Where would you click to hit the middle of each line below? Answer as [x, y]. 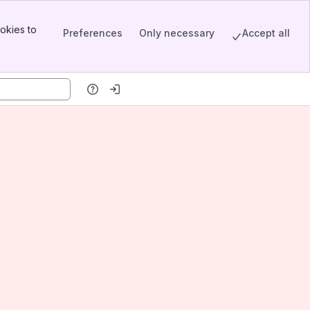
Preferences [93, 33]
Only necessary [177, 33]
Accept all [266, 33]
